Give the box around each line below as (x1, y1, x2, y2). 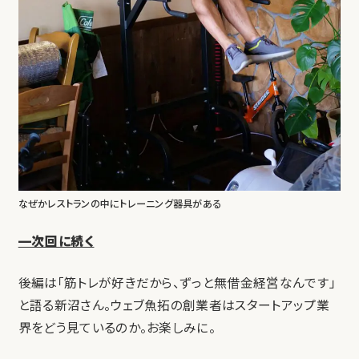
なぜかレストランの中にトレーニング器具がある (18, 197, 222, 210)
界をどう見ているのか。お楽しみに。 (18, 320, 216, 336)
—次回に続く (18, 233, 95, 249)
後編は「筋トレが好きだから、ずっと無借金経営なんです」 (18, 275, 337, 291)
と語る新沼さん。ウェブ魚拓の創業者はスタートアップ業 (18, 297, 329, 313)
